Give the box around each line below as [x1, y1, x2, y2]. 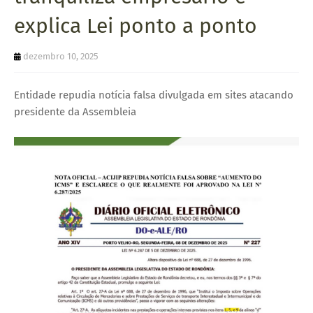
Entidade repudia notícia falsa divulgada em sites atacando [14, 88, 293, 101]
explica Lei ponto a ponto [14, 13, 257, 38]
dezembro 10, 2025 [23, 50, 99, 61]
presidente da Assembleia [14, 105, 136, 118]
